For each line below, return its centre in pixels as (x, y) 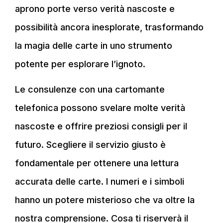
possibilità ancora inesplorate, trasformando (109, 27)
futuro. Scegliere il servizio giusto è (90, 144)
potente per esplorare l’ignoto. (80, 64)
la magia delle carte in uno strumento (94, 45)
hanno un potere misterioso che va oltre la (105, 200)
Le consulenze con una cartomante (90, 89)
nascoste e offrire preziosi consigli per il (101, 126)
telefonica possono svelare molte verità (100, 108)
